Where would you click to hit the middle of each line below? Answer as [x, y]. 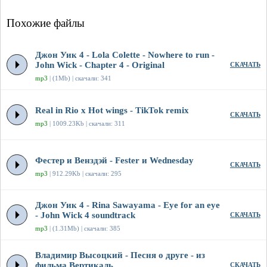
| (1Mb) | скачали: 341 [80, 78]
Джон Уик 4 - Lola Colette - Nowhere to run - [125, 55]
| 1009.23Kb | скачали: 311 [86, 124]
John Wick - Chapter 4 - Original [100, 65]
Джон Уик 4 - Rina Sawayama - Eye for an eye [128, 205]
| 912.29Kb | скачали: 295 [85, 174]
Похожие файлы [46, 23]
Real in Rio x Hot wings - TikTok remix [112, 111]
